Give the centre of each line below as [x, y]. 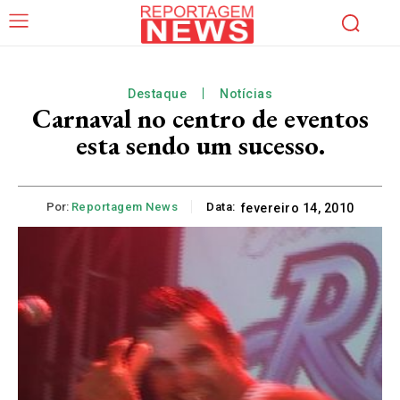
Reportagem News [124, 206]
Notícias [246, 93]
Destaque [157, 93]
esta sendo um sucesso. [200, 145]
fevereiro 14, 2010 [297, 208]
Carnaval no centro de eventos [200, 118]
